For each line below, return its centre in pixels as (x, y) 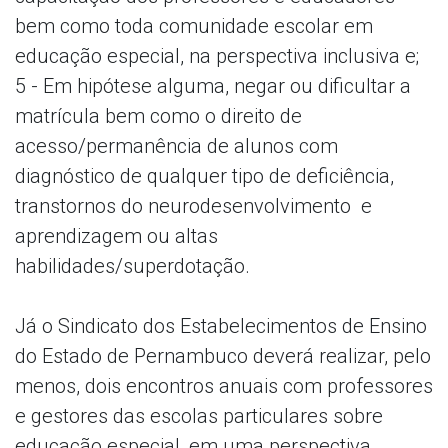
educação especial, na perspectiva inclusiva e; (217, 55)
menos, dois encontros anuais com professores (224, 385)
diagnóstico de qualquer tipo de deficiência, (204, 175)
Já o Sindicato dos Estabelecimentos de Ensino (221, 325)
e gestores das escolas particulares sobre (199, 415)
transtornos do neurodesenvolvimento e (193, 205)
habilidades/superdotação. (132, 265)
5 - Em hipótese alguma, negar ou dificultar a (213, 85)
